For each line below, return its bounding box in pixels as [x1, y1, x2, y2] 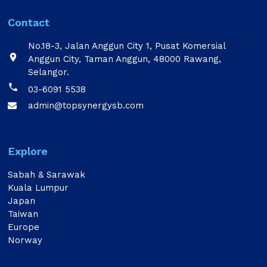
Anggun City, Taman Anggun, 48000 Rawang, [28, 54, 222, 64]
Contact [8, 16, 50, 29]
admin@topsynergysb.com [28, 100, 144, 111]
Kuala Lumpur [8, 182, 69, 193]
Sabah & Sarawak [8, 169, 86, 180]
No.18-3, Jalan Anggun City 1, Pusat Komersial [28, 41, 226, 51]
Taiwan [8, 209, 39, 219]
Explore [8, 145, 48, 157]
